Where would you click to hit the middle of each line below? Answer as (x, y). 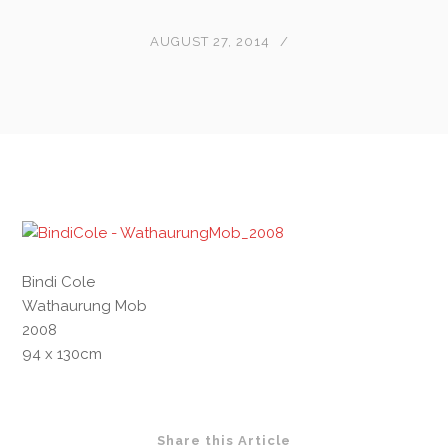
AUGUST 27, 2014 (209, 41)
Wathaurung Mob (85, 305)
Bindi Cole (59, 281)
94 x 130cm (62, 353)
